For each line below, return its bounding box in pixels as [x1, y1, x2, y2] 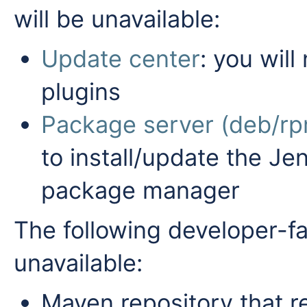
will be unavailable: [14, 5, 220, 33]
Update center [41, 45, 200, 73]
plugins [41, 77, 121, 106]
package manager [41, 176, 240, 204]
